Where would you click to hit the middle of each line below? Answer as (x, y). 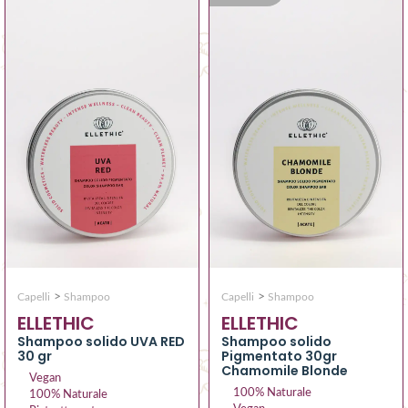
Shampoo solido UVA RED (101, 342)
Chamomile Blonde (285, 371)
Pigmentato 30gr (279, 357)
